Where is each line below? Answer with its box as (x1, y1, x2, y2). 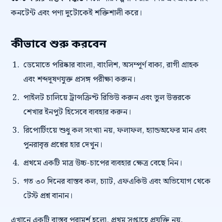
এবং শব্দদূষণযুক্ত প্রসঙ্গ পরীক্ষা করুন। (23, 73, 135, 86)
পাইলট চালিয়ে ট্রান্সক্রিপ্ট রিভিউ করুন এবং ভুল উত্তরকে (23, 92, 191, 104)
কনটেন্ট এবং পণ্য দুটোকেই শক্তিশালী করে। (11, 7, 142, 19)
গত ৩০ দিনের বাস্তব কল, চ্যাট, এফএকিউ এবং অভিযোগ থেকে (23, 175, 211, 188)
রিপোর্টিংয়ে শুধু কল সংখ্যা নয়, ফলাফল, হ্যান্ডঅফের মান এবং (23, 124, 207, 137)
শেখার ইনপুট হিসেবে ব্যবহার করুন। (23, 106, 131, 118)
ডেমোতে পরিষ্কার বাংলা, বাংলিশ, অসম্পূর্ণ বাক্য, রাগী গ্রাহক (23, 59, 199, 71)
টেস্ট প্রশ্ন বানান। (23, 190, 72, 202)
